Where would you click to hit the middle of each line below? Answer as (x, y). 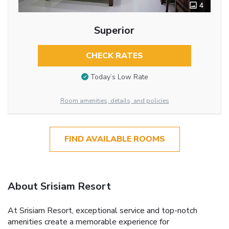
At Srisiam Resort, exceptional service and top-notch (102, 210)
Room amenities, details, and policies (114, 101)
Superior (114, 31)
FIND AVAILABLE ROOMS (114, 139)
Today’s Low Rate (119, 77)
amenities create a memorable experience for (88, 222)
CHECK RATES (114, 56)
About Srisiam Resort (59, 186)
